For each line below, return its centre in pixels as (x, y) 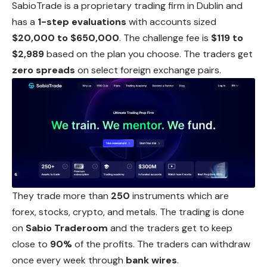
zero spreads (44, 70)
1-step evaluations (82, 21)
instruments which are (179, 196)
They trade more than (61, 196)
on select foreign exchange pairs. (148, 70)
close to (31, 244)
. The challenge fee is (165, 38)
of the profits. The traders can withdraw (161, 244)
